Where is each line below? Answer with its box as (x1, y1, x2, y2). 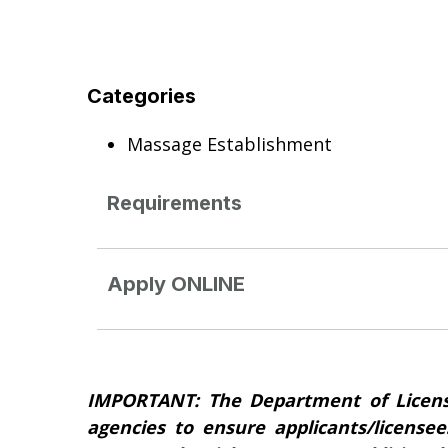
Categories (87, 84, 196, 108)
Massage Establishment (126, 132, 332, 156)
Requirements (107, 191, 242, 215)
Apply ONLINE (107, 272, 245, 296)
